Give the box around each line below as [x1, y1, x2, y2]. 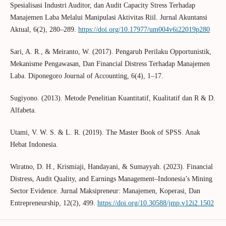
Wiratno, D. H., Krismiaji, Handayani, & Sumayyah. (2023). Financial [10, 163, 213, 171]
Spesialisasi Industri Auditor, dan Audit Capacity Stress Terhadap [10, 2, 195, 10]
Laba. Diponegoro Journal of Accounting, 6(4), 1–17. [10, 72, 163, 80]
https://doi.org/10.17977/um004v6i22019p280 [78, 26, 210, 34]
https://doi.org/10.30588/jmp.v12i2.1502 [97, 199, 214, 207]
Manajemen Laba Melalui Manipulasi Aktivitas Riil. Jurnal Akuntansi [10, 14, 207, 22]
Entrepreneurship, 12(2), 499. [10, 199, 97, 207]
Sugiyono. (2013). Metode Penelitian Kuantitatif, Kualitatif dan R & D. [10, 94, 215, 102]
